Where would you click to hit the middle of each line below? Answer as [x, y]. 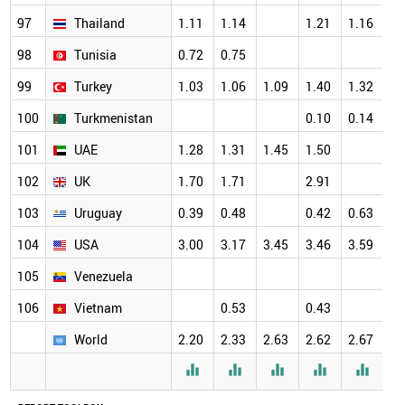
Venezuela [104, 277]
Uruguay [98, 213]
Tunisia [95, 55]
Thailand [99, 24]
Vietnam [98, 308]
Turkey [93, 87]
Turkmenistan [113, 118]
